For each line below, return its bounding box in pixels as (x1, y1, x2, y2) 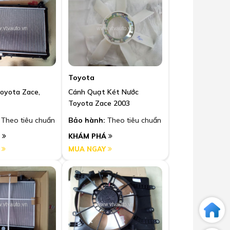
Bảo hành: (68, 116, 105, 125)
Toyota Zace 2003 (68, 99, 130, 108)
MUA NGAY (68, 145, 108, 154)
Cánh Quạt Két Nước (68, 87, 139, 97)
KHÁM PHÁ (68, 132, 108, 141)
